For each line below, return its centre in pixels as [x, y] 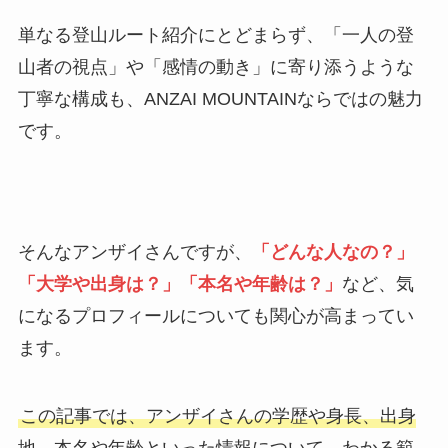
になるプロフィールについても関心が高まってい [215, 316]
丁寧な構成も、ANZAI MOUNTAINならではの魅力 [220, 98]
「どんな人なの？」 [332, 252]
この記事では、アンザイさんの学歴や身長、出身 [217, 416]
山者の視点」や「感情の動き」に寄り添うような [215, 66]
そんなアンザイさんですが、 [134, 252]
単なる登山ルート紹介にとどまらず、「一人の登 [215, 34]
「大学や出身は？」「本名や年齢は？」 [179, 284]
